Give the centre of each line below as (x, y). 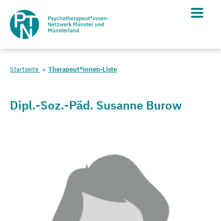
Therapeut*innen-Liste (83, 69)
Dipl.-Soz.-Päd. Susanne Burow (96, 105)
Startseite (25, 69)
